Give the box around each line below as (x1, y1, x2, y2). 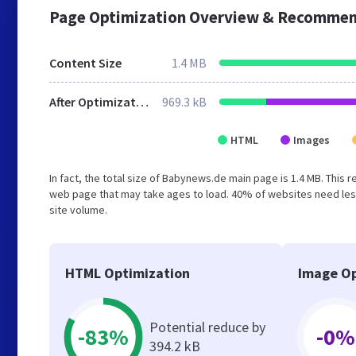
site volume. (49, 203, 107, 217)
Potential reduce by (149, 318, 265, 336)
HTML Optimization (65, 264, 190, 282)
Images (293, 133, 330, 147)
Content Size (49, 55, 122, 71)
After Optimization (136, 94, 149, 110)
